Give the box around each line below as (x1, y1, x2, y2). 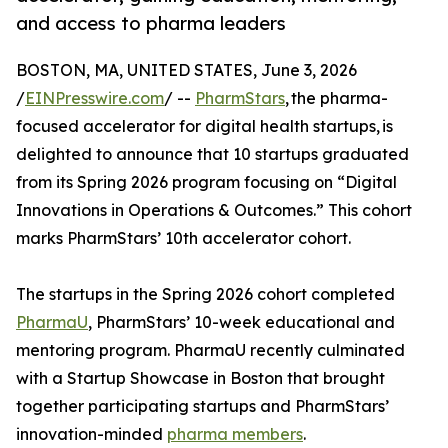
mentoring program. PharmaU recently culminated (16, 340, 405, 361)
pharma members (167, 424, 303, 445)
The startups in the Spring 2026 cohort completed (16, 284, 395, 305)
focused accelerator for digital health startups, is (16, 116, 393, 137)
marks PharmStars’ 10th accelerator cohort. (16, 228, 351, 249)
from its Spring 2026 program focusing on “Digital (16, 172, 397, 193)
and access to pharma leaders (16, 12, 286, 35)
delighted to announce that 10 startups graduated (16, 144, 409, 165)
